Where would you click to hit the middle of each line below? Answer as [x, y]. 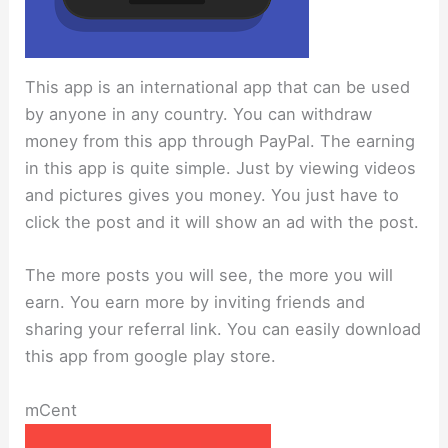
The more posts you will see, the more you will [209, 275]
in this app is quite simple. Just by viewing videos [221, 168]
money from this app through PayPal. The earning [220, 141]
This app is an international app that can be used [218, 87]
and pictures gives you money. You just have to [212, 195]
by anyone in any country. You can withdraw [199, 114]
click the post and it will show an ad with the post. [222, 222]
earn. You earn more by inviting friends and [195, 302]
